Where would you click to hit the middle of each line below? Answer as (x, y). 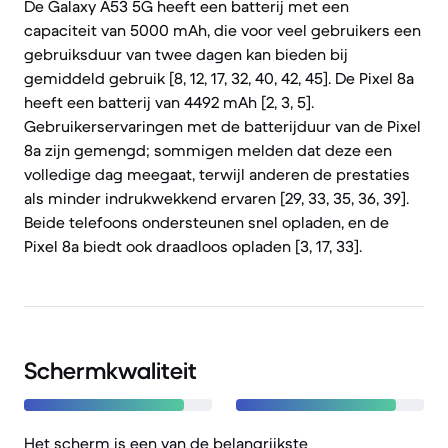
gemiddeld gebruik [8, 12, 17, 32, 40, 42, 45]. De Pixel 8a (219, 78)
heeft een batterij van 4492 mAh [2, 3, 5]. (169, 102)
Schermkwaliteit (110, 371)
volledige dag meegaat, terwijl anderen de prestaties (217, 174)
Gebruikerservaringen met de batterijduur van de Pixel (222, 126)
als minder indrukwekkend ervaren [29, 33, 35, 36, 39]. (216, 198)
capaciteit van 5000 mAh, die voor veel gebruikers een (222, 30)
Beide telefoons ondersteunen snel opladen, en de (206, 222)
